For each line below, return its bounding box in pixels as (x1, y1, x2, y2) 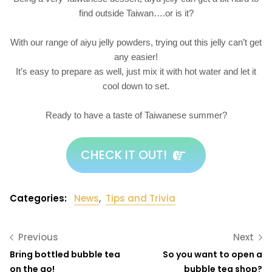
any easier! (114, 51, 158, 62)
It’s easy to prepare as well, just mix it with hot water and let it (16, 66, 256, 76)
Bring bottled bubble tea (10, 248, 120, 261)
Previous (18, 231, 58, 244)
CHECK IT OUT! (81, 146, 167, 164)
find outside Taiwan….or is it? (78, 7, 194, 18)
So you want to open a (163, 248, 262, 261)
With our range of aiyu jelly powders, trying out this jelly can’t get (10, 36, 262, 47)
